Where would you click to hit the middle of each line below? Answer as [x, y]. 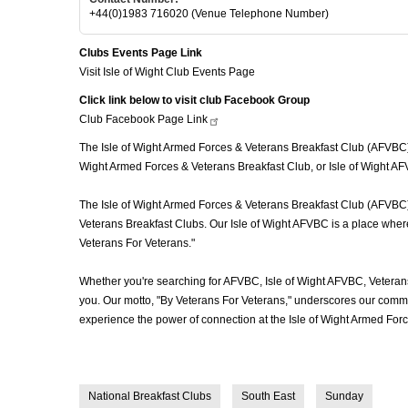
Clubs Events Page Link [141, 52]
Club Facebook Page [133, 119]
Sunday [344, 396]
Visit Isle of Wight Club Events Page [167, 71]
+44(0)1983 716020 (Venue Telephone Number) [209, 13]
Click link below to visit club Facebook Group [194, 100]
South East [268, 396]
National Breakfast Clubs [150, 396]
